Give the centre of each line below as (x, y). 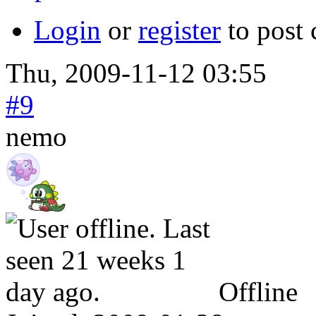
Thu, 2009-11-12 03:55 (136, 73)
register (180, 30)
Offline (258, 291)
